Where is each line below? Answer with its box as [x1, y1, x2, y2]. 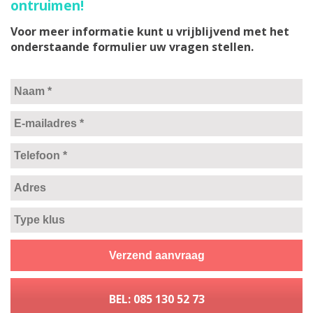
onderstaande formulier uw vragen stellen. [10, 39, 254, 55]
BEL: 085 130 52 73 [108, 291, 205, 307]
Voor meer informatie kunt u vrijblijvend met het [10, 24, 289, 40]
